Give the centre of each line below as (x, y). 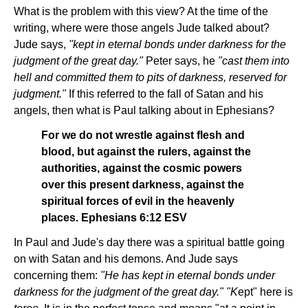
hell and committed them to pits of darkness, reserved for (150, 77)
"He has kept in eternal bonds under (188, 275)
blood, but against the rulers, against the (146, 152)
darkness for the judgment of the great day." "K (126, 292)
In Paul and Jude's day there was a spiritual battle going (149, 242)
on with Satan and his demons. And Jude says (126, 259)
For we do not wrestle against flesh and (143, 135)
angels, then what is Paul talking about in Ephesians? (144, 110)
